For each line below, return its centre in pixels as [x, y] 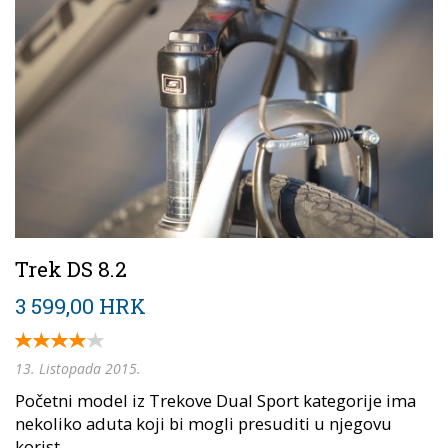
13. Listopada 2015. [78, 368]
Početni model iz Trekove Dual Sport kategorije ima [215, 400]
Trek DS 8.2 [71, 268]
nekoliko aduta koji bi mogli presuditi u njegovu [203, 423]
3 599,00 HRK [80, 305]
